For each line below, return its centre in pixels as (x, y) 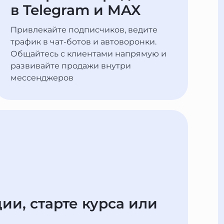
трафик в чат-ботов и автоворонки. (84, 42)
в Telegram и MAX (76, 10)
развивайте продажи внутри (71, 66)
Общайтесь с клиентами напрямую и (89, 54)
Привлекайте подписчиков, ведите (84, 30)
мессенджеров (42, 78)
